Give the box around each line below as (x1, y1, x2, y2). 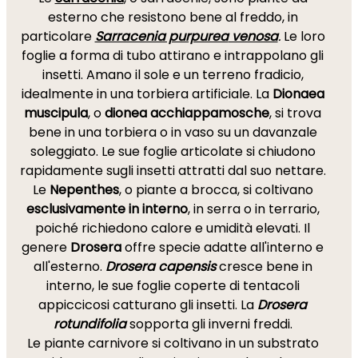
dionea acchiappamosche (105, 104, 269, 122)
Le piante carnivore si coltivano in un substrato (26, 334, 319, 352)
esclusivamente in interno (26, 200, 188, 218)
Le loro (280, 27, 325, 46)
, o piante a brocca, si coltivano (118, 181, 313, 199)
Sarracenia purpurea (94, 27, 229, 46)
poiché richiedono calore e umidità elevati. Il (35, 219, 310, 237)
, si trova (269, 104, 321, 122)
